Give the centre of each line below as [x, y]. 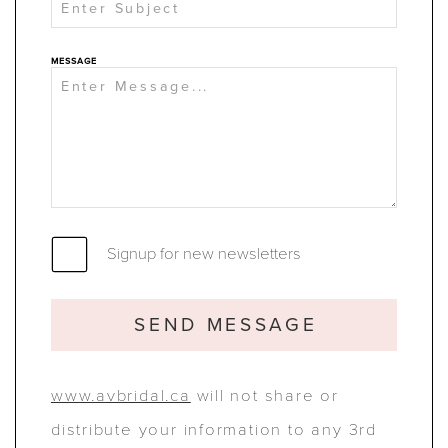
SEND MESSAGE [226, 325]
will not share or [264, 395]
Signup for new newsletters [202, 252]
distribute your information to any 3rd [213, 429]
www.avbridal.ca [120, 395]
